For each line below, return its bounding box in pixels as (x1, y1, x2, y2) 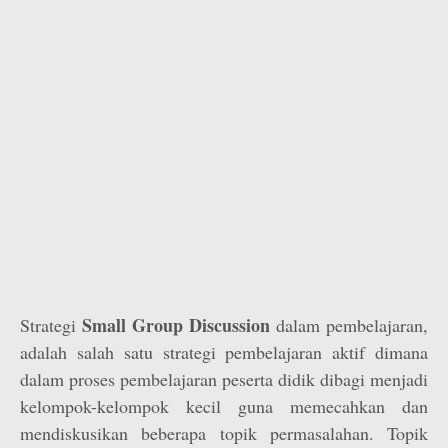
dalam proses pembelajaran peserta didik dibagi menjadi (20, 367, 428, 391)
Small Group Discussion (82, 312, 270, 338)
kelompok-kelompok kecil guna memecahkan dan (20, 394, 428, 418)
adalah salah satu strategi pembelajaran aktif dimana (20, 340, 428, 364)
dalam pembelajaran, (270, 313, 428, 337)
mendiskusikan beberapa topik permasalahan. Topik (20, 421, 428, 445)
